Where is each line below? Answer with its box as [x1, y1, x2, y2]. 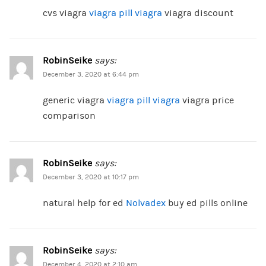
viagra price [179, 95, 234, 106]
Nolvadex [125, 198, 166, 209]
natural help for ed [42, 198, 126, 209]
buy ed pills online [165, 198, 248, 209]
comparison [42, 110, 96, 122]
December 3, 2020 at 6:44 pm [42, 71, 139, 79]
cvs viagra [42, 8, 89, 19]
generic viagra [42, 95, 107, 106]
